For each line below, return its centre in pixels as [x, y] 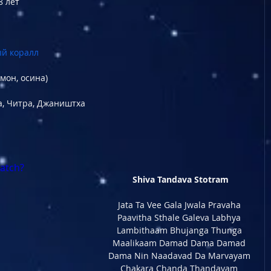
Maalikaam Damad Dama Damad [180, 243]
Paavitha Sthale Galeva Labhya [180, 217]
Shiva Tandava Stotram [180, 179]
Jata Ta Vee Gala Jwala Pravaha [180, 205]
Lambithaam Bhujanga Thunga [180, 230]
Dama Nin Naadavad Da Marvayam [180, 256]
